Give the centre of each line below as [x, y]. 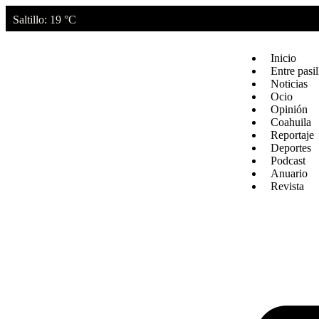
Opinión [289, 109]
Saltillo [28, 19]
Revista [287, 186]
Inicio [283, 58]
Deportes [291, 147]
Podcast [288, 160]
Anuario [289, 173]
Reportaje [292, 135]
